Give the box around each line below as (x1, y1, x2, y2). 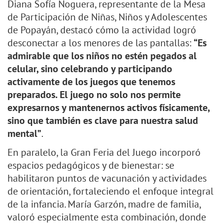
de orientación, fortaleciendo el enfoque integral (7, 185, 214, 198)
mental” (7, 127, 41, 140)
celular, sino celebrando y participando (7, 62, 172, 76)
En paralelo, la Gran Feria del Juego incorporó (7, 146, 201, 159)
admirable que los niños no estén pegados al (7, 49, 197, 63)
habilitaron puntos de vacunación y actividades (7, 172, 207, 185)
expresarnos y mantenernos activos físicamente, (7, 101, 210, 114)
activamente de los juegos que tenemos (7, 75, 175, 89)
